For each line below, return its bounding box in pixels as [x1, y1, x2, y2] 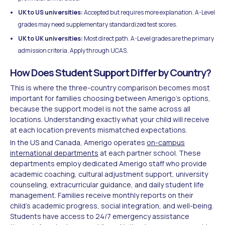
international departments [10, 148, 98, 158]
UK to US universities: [18, 8, 83, 17]
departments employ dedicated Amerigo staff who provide [10, 158, 207, 168]
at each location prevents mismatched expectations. [10, 125, 187, 135]
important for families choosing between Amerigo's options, [10, 93, 210, 103]
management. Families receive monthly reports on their [10, 190, 193, 200]
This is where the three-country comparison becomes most [10, 82, 210, 92]
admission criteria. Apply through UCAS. [18, 46, 128, 55]
